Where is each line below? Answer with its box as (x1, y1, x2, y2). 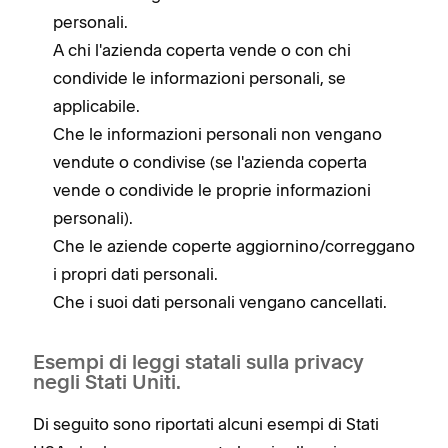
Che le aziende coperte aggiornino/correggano (53, 235, 415, 256)
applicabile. (53, 95, 140, 116)
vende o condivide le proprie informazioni (53, 179, 371, 200)
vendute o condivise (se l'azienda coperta (53, 151, 367, 172)
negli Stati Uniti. (33, 373, 181, 394)
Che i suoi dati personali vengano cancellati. (53, 291, 387, 312)
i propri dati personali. (53, 263, 218, 284)
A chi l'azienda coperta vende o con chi (53, 39, 351, 60)
